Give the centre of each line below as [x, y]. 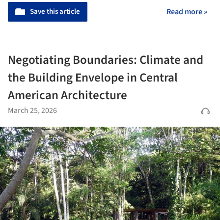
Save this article [55, 11]
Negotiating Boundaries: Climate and [106, 60]
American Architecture [68, 95]
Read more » [187, 12]
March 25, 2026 [32, 110]
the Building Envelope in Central [93, 77]
